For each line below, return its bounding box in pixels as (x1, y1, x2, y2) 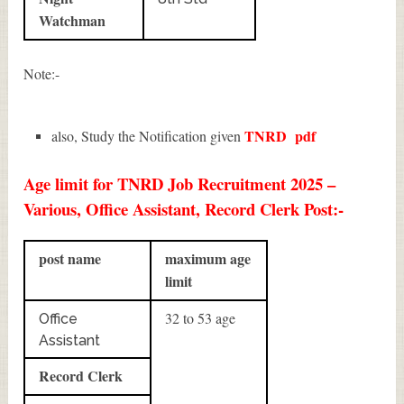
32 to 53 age (165, 308, 241, 327)
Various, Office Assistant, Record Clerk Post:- (23, 196, 344, 221)
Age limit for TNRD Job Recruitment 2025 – (23, 170, 336, 196)
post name (39, 247, 102, 269)
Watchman (39, 10, 106, 32)
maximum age (165, 247, 252, 269)
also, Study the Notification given (50, 126, 244, 146)
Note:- (23, 64, 60, 84)
